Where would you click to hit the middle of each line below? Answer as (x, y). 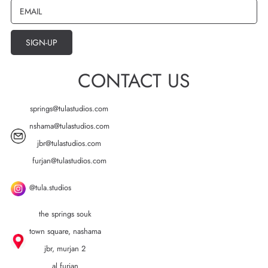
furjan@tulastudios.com (69, 161)
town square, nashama (65, 232)
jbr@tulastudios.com (69, 144)
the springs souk (65, 214)
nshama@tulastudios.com (69, 126)
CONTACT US (134, 81)
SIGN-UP (42, 43)
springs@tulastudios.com (69, 109)
